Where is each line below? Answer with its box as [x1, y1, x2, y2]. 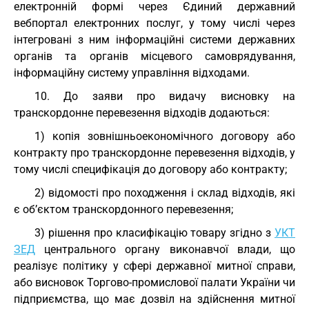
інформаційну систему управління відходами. [14, 66, 250, 79]
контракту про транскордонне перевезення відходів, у [14, 146, 295, 159]
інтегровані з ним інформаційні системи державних [14, 33, 295, 46]
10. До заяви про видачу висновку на [34, 90, 295, 103]
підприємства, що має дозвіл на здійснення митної [14, 292, 295, 306]
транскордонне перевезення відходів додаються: [14, 106, 270, 119]
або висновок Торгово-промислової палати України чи [14, 276, 295, 289]
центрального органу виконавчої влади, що [35, 243, 295, 256]
